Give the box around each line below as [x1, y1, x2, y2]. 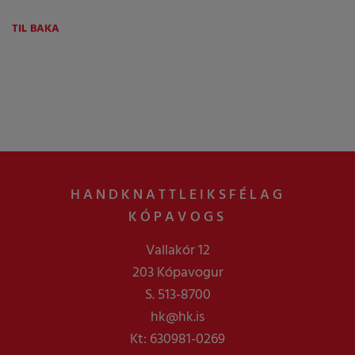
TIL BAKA [12, 20, 59, 39]
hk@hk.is [151, 305, 204, 329]
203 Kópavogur [132, 261, 223, 284]
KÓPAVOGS [128, 205, 227, 229]
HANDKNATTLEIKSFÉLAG [70, 183, 285, 207]
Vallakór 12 [145, 239, 210, 262]
